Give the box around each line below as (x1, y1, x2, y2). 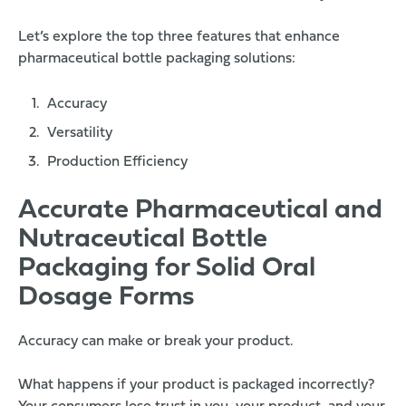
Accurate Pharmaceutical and (18, 197, 382, 226)
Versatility (47, 126, 112, 141)
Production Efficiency (47, 155, 188, 170)
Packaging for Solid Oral (18, 255, 315, 284)
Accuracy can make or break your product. (18, 334, 294, 350)
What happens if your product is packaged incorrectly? (18, 378, 374, 393)
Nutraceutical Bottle (18, 226, 267, 255)
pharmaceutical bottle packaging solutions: (18, 52, 295, 67)
